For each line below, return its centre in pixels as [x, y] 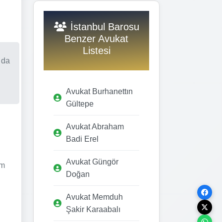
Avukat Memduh [94, 197]
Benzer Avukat [96, 38]
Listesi [96, 50]
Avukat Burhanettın [99, 91]
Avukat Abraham [95, 126]
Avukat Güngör [92, 162]
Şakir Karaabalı [93, 209]
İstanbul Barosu [105, 27]
